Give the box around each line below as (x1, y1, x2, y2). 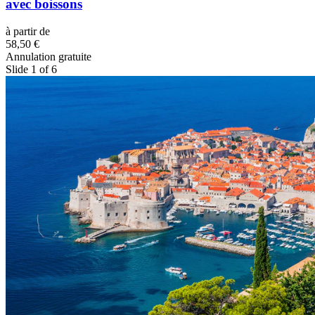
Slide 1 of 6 (6, 63, 57, 76)
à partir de (6, 25, 50, 38)
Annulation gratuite (6, 51, 91, 63)
